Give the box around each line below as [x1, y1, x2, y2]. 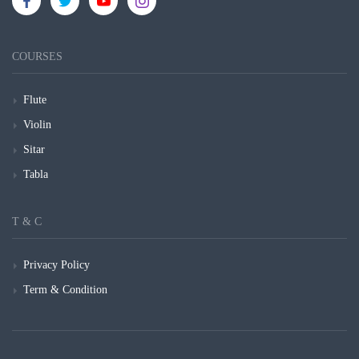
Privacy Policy [23, 259, 90, 271]
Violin [23, 119, 51, 131]
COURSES [12, 50, 63, 63]
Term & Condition [23, 284, 107, 296]
